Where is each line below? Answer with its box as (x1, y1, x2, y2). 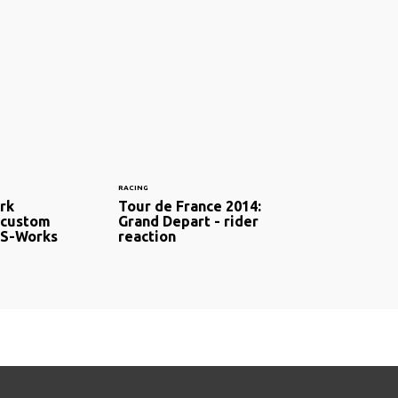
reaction (118, 228, 176, 245)
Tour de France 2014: (118, 198, 261, 215)
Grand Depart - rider (118, 213, 259, 230)
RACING (118, 184, 148, 193)
